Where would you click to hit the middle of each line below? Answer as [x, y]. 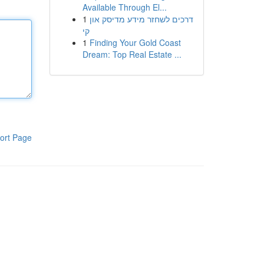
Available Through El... [124, 7]
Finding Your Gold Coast [135, 42]
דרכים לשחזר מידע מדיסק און [141, 19]
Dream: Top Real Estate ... [132, 54]
